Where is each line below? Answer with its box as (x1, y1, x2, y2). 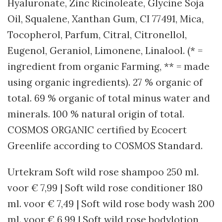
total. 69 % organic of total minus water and (7, 92, 210, 105)
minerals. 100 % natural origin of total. (7, 108, 184, 120)
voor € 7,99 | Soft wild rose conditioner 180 (7, 182, 203, 194)
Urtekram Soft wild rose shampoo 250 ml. (7, 166, 199, 178)
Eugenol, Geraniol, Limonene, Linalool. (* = (7, 45, 203, 57)
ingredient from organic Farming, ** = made (7, 60, 210, 73)
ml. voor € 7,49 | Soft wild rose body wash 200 (7, 198, 215, 210)
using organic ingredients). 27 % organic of (7, 76, 203, 89)
